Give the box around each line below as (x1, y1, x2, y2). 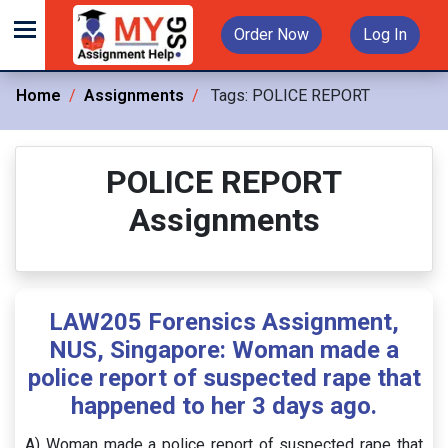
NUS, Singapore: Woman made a (49, 336, 399, 364)
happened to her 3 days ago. (71, 392, 377, 420)
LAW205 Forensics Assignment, (49, 308, 399, 336)
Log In (363, 25, 407, 44)
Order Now (234, 25, 309, 44)
